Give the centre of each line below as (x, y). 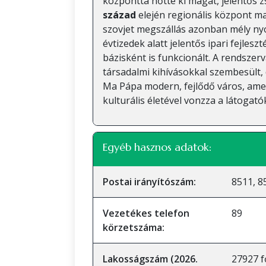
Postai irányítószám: (149, 182)
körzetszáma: (134, 227)
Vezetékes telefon (146, 213)
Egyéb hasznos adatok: (157, 147)
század (119, 15)
